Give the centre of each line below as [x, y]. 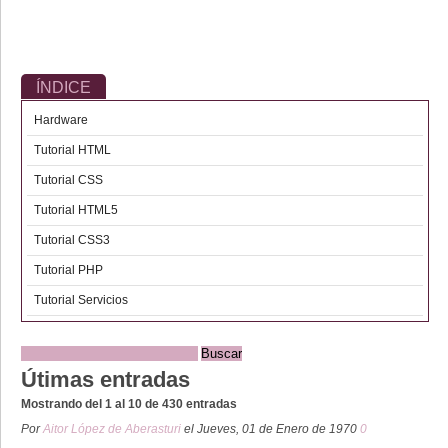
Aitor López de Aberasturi [113, 429]
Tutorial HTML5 [76, 210]
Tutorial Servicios [81, 300]
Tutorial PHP [68, 270]
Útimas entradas [105, 379]
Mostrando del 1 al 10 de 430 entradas [129, 404]
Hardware [61, 120]
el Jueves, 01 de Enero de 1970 [272, 429]
